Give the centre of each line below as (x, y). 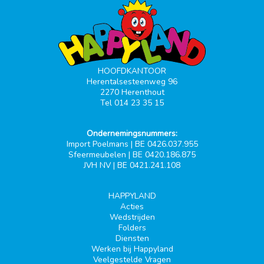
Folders (132, 228)
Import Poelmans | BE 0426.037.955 (132, 144)
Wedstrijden (132, 217)
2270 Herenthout (132, 93)
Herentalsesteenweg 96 (132, 82)
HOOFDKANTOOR (132, 71)
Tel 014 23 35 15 (132, 103)
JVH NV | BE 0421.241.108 (132, 166)
